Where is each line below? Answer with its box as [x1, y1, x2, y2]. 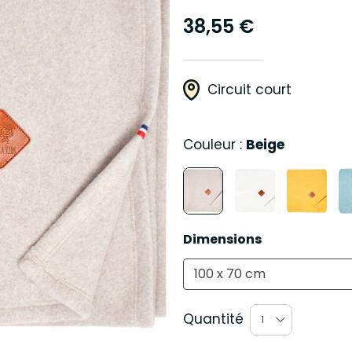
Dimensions [182, 229, 262, 248]
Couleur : [182, 135, 246, 154]
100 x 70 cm [193, 265, 266, 284]
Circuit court [207, 80, 292, 99]
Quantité [182, 310, 244, 329]
